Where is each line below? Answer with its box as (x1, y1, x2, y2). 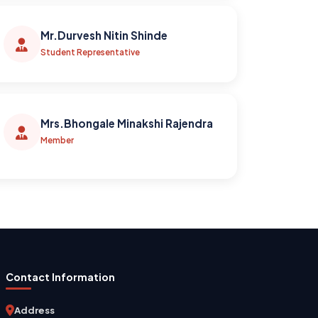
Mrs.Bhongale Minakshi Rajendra (40, 116, 213, 130)
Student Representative (40, 46, 140, 57)
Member (40, 134, 74, 146)
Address (14, 304, 55, 316)
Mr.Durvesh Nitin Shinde (40, 28, 168, 42)
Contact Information (6, 270, 115, 283)
